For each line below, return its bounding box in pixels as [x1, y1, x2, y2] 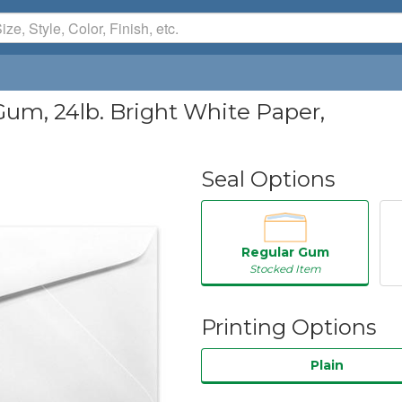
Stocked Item [249, 261, 321, 275]
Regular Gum [240, 243, 329, 260]
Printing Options [201, 313, 376, 340]
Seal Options [201, 166, 335, 192]
